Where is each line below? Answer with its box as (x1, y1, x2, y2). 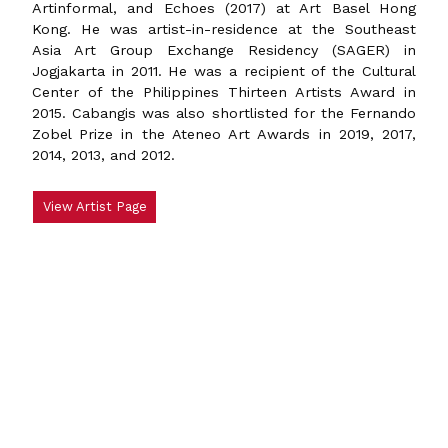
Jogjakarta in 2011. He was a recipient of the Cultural (32, 62, 416, 79)
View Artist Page (42, 199, 147, 215)
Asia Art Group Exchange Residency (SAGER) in (32, 41, 416, 58)
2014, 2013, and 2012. (32, 146, 175, 163)
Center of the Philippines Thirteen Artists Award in (32, 83, 416, 100)
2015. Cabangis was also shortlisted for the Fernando (32, 104, 416, 121)
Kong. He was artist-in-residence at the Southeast (32, 20, 416, 37)
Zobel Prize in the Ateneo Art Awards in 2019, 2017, (32, 125, 416, 142)
